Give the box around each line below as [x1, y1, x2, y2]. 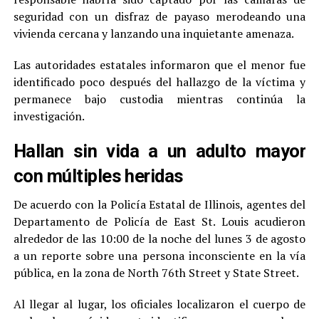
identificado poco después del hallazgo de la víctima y [13, 73, 306, 90]
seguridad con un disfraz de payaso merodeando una [13, 8, 306, 24]
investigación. [13, 108, 85, 124]
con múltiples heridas [13, 164, 184, 187]
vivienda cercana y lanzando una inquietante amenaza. [13, 25, 294, 41]
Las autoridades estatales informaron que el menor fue [13, 56, 306, 73]
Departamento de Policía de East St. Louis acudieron [13, 213, 306, 229]
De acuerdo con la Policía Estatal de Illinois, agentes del [13, 196, 306, 212]
